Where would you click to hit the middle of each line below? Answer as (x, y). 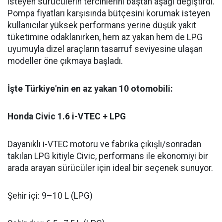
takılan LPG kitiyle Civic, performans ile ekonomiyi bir (108, 156)
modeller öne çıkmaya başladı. (65, 61)
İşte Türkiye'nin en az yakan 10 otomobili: (90, 89)
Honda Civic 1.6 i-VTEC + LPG (67, 117)
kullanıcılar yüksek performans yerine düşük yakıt (102, 26)
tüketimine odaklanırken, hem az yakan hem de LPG (105, 37)
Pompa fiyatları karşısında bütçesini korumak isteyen (109, 14)
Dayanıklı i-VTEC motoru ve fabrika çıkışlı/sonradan (104, 144)
